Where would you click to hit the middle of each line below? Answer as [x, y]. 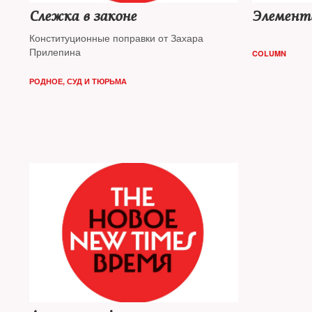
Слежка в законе [83, 16]
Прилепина [55, 52]
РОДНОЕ [46, 81]
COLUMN [269, 53]
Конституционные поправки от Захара [116, 38]
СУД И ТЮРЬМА [97, 81]
